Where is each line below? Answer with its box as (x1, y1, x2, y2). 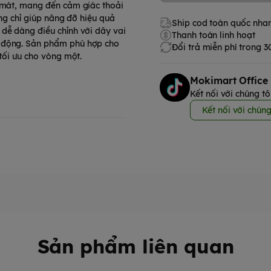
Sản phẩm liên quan (37, 234, 234, 258)
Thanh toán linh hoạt (172, 30, 255, 41)
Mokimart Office (190, 74, 269, 87)
